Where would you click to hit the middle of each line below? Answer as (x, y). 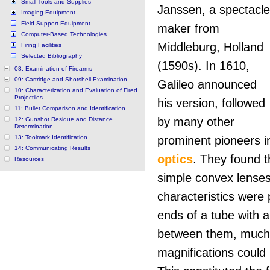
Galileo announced (207, 84)
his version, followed (211, 103)
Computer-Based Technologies (64, 34)
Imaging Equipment (48, 12)
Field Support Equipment (56, 23)
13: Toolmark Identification (51, 137)
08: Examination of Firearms (53, 68)
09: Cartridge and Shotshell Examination (71, 79)
